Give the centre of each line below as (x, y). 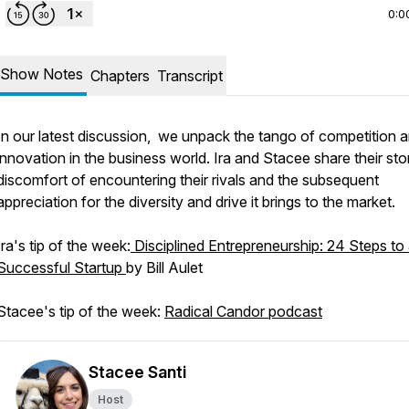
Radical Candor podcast (243, 311)
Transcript (190, 76)
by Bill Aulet (164, 267)
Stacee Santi (137, 372)
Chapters (120, 76)
